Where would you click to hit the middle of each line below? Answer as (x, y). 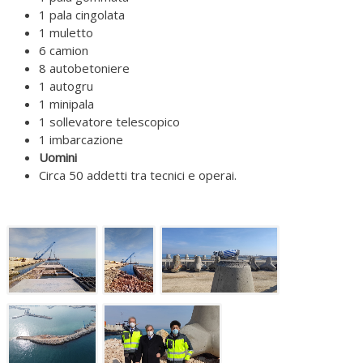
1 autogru (66, 86)
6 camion (64, 50)
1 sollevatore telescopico (109, 122)
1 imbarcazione (81, 139)
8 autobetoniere (84, 68)
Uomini (58, 157)
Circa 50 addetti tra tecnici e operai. (138, 175)
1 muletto (66, 32)
